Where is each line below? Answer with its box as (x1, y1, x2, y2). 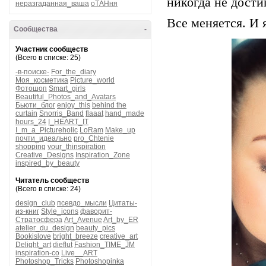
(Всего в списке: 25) (15, 53, 81, 62)
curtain (15, 109, 37, 118)
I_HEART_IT (48, 118, 88, 126)
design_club (15, 199, 55, 207)
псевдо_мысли (57, 199, 107, 207)
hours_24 (15, 118, 46, 126)
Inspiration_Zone (75, 151, 130, 159)
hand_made (105, 109, 144, 118)
